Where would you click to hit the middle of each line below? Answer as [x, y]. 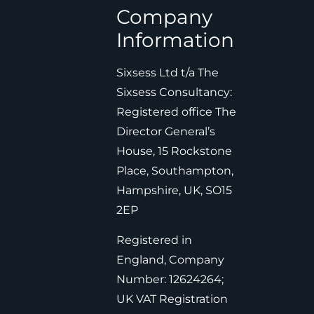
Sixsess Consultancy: [174, 93]
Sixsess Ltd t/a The [167, 73]
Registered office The [176, 112]
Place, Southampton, [175, 171]
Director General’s [165, 132]
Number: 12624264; [170, 279]
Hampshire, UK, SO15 [174, 191]
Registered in [154, 240]
